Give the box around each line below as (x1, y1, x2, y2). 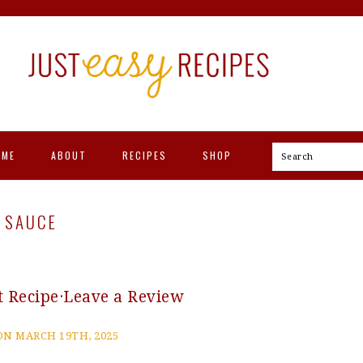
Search (280, 150, 322, 162)
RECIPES (122, 148, 167, 162)
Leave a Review (63, 288, 183, 306)
